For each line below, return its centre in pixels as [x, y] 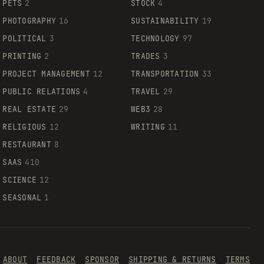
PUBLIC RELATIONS [42, 91]
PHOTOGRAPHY [29, 21]
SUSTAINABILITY [165, 21]
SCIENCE [20, 180]
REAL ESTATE [29, 109]
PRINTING [22, 56]
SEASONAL [22, 197]
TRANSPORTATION [165, 74]
